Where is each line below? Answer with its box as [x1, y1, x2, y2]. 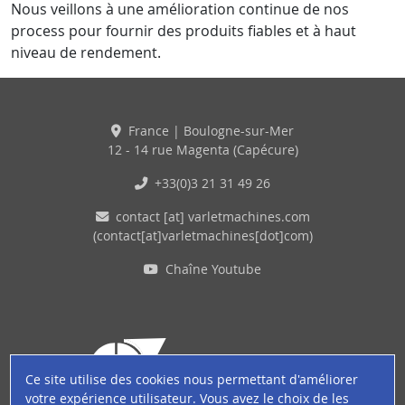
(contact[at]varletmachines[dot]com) [92, 226, 313, 244]
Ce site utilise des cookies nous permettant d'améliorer [25, 371, 359, 388]
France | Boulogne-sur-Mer [125, 121, 294, 139]
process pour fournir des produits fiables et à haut [11, 20, 356, 41]
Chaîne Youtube [165, 259, 261, 278]
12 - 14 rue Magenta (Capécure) [107, 140, 298, 158]
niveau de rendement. [11, 42, 161, 62]
